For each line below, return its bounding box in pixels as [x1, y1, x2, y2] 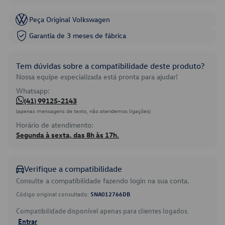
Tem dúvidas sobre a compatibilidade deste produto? [16, 61, 204, 71]
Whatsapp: [16, 86, 50, 95]
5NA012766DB [90, 190, 130, 198]
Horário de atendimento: [16, 120, 93, 130]
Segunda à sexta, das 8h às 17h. [16, 130, 119, 140]
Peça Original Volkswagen [29, 15, 110, 24]
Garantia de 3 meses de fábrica [29, 31, 126, 40]
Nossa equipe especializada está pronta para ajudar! [16, 72, 178, 81]
